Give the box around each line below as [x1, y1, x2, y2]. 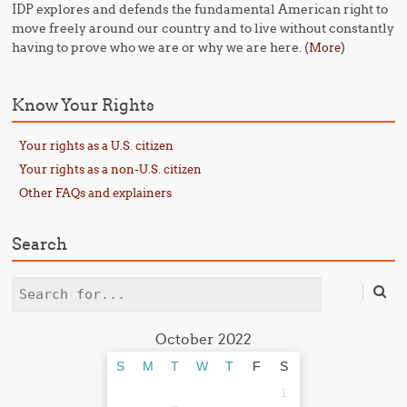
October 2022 [154, 330, 252, 349]
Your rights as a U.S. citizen [19, 138, 174, 154]
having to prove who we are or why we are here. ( [12, 39, 310, 56]
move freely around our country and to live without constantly [12, 20, 395, 37]
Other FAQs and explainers [19, 185, 173, 201]
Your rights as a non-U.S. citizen [19, 162, 203, 177]
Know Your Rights [12, 94, 155, 116]
